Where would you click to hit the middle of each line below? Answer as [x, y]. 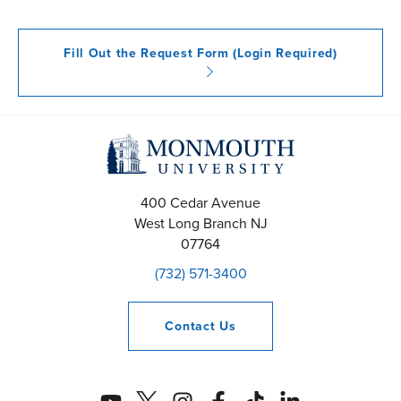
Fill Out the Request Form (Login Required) [200, 53]
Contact [192, 327]
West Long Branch [190, 224]
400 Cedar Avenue [200, 203]
